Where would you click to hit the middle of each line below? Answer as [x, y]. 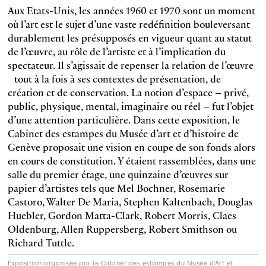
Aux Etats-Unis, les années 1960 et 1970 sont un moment [131, 10]
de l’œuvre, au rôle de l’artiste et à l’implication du [116, 51]
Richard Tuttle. [41, 242]
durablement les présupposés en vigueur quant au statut [129, 37]
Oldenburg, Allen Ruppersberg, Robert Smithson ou [122, 229]
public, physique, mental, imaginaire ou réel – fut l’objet [130, 106]
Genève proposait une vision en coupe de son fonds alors [131, 147]
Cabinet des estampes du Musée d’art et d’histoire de [123, 133]
